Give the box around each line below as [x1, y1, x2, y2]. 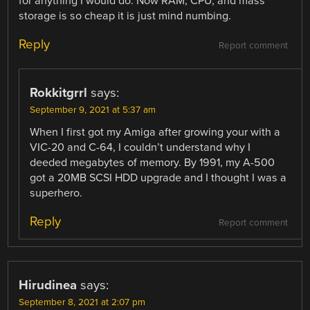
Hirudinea [19, 277, 77, 293]
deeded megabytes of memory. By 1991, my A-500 [30, 156, 275, 170]
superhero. [30, 186, 83, 201]
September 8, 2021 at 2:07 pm [19, 297, 146, 309]
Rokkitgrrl [30, 85, 88, 101]
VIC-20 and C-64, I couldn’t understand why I [30, 140, 251, 155]
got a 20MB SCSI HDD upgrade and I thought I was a [30, 171, 287, 185]
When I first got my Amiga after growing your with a [30, 125, 281, 140]
